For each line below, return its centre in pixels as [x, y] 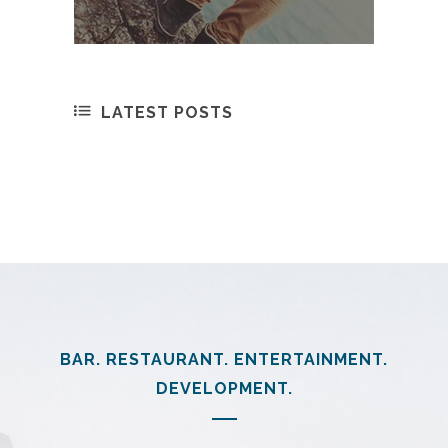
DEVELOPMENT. [224, 388]
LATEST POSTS [167, 113]
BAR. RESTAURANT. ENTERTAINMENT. [224, 359]
